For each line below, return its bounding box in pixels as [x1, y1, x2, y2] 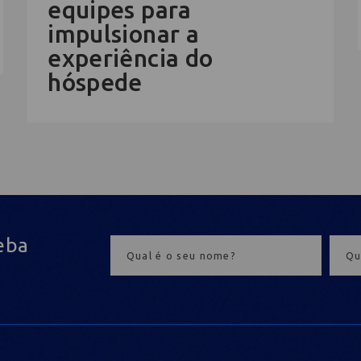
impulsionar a [48, 19, 200, 48]
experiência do [48, 44, 214, 72]
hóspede [48, 68, 143, 96]
